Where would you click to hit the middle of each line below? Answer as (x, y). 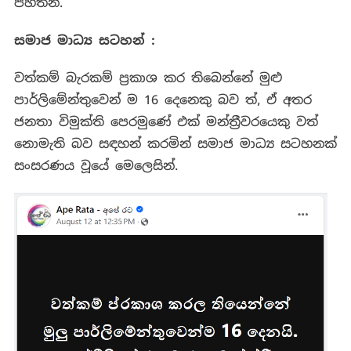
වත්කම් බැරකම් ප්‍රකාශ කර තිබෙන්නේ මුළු (148, 78)
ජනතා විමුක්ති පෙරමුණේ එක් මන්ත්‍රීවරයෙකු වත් (166, 122)
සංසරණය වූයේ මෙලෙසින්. (96, 166)
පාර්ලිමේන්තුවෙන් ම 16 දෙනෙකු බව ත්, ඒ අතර (163, 100)
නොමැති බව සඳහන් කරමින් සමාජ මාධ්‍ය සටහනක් (175, 144)
